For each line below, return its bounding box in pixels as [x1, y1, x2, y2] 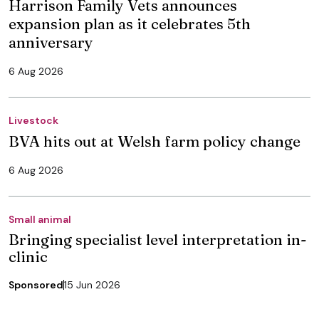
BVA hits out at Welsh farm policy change [9, 131, 300, 150]
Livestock [9, 113, 58, 127]
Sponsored [9, 278, 63, 291]
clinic [9, 246, 48, 266]
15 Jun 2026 [64, 278, 120, 291]
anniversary [9, 32, 93, 51]
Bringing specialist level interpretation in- [9, 229, 307, 249]
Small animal [9, 212, 71, 226]
